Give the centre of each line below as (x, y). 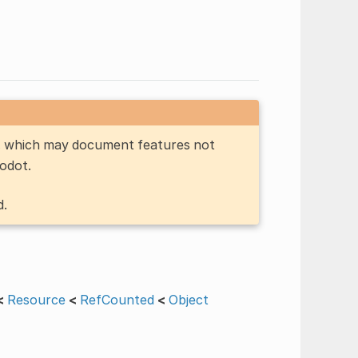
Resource (36, 299)
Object (188, 299)
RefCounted (117, 299)
